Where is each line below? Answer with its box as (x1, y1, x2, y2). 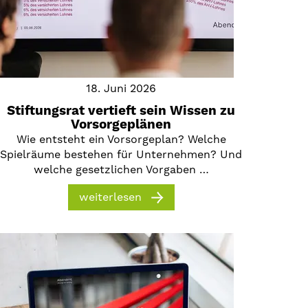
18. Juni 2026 (86, 81, 156, 96)
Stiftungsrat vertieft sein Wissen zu (7, 103, 235, 120)
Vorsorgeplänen (71, 117, 171, 133)
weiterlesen (78, 190, 142, 205)
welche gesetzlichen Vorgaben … (33, 163, 209, 177)
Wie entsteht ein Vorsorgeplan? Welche (16, 133, 226, 147)
